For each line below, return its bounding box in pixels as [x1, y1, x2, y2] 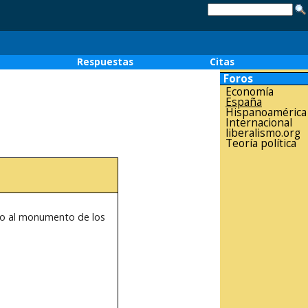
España [225, 95, 262, 109]
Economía [225, 85, 274, 99]
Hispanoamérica [225, 105, 307, 120]
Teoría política [225, 136, 296, 151]
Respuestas [77, 56, 133, 68]
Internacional [225, 115, 292, 130]
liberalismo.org [225, 126, 300, 140]
